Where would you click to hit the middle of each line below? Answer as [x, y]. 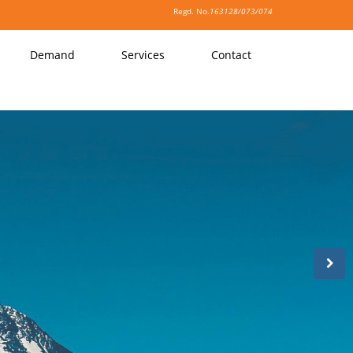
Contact [231, 55]
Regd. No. [191, 11]
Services [143, 55]
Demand [52, 55]
